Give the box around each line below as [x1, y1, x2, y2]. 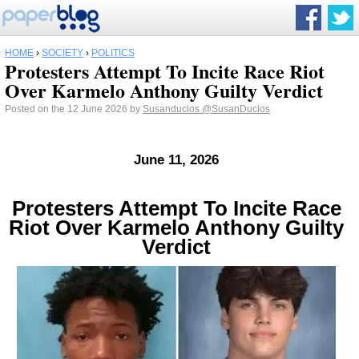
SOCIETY [42, 47, 83, 58]
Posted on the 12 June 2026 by [5, 103, 143, 115]
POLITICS [91, 47, 135, 58]
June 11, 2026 [134, 152, 219, 167]
